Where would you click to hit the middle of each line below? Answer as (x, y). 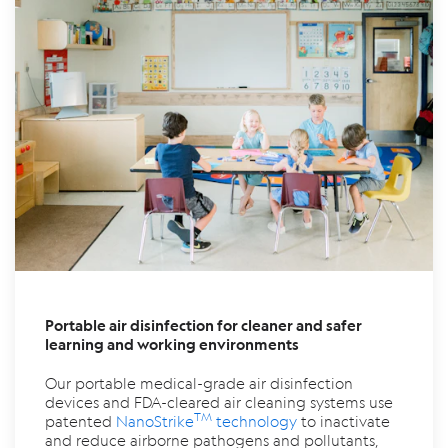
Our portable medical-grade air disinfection (199, 382)
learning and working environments (172, 344)
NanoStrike (155, 420)
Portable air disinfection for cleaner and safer (203, 325)
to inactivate (343, 420)
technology (254, 420)
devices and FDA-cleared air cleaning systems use (219, 401)
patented (80, 420)
